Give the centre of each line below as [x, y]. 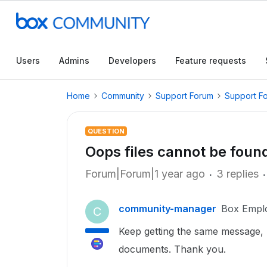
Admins [74, 60]
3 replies [237, 174]
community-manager [167, 209]
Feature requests [211, 60]
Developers [132, 60]
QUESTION [106, 131]
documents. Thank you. [174, 249]
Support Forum [184, 96]
